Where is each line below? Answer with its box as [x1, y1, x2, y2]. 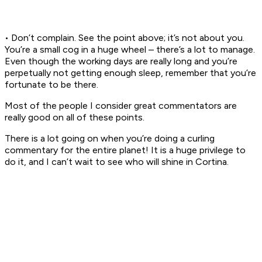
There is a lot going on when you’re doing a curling [5, 133, 215, 144]
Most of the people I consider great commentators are [5, 100, 237, 112]
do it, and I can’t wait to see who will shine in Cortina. [5, 156, 229, 168]
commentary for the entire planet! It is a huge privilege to [5, 144, 246, 156]
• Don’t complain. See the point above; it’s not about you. [5, 32, 244, 44]
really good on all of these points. [5, 112, 144, 123]
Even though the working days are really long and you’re [5, 56, 237, 67]
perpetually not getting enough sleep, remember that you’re [5, 67, 256, 79]
